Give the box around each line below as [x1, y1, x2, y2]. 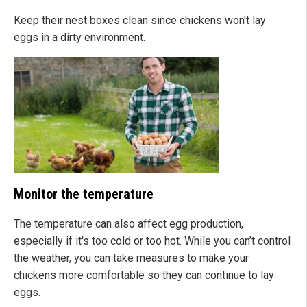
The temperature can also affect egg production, [14, 217, 243, 231]
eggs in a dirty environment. [14, 31, 145, 45]
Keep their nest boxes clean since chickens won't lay [14, 14, 266, 27]
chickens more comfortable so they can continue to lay [14, 269, 274, 282]
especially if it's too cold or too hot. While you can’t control [14, 234, 291, 248]
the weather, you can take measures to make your [14, 251, 249, 265]
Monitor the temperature [14, 186, 153, 203]
